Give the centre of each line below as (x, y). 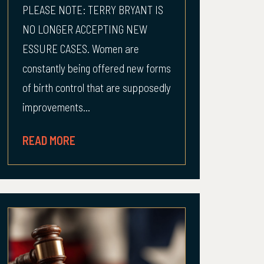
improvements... (56, 107)
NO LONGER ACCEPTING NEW (85, 29)
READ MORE (49, 140)
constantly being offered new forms (97, 68)
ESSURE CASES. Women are (81, 49)
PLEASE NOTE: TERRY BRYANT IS (93, 10)
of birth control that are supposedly (97, 88)
